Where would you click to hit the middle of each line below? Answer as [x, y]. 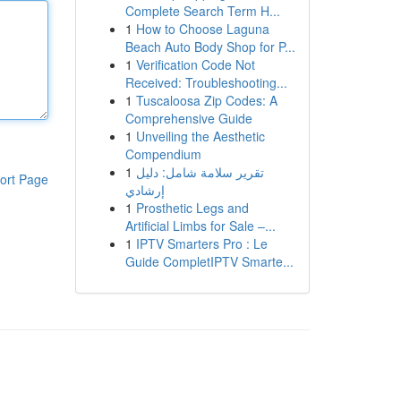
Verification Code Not [195, 64]
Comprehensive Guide [188, 118]
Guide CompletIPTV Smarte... [209, 261]
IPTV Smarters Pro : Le [201, 243]
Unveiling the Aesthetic [200, 136]
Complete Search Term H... [202, 11]
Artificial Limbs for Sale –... [200, 226]
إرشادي [145, 190]
